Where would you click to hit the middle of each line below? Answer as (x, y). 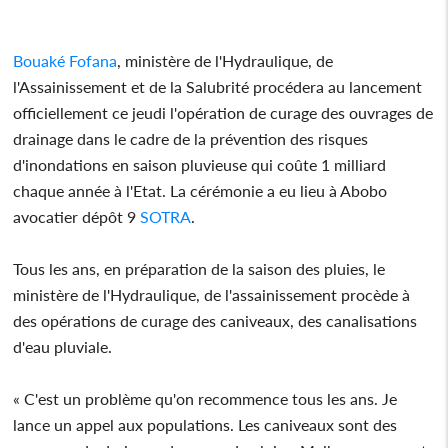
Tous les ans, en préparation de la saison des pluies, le (199, 268)
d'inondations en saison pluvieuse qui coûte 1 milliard (200, 164)
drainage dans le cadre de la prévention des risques (191, 138)
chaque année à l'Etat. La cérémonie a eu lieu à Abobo (200, 190)
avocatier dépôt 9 (77, 216)
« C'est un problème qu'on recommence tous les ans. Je (205, 398)
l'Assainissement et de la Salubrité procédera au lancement (218, 86)
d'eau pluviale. (63, 346)
